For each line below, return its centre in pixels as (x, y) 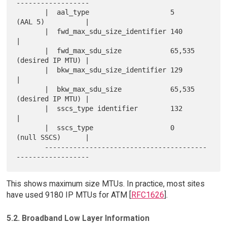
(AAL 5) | (53, 22)
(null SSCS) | (53, 138)
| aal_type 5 (31, 12)
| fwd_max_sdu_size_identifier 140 (31, 32)
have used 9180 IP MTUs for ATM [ (69, 195)
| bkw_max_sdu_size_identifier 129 (31, 70)
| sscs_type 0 (31, 128)
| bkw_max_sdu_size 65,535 (31, 89)
